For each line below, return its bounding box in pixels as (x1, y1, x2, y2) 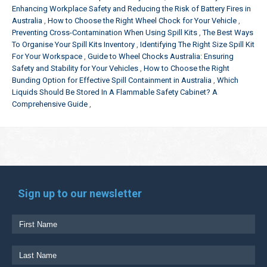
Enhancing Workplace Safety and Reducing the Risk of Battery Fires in (12, 4, 251, 13)
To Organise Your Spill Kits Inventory (12, 40, 135, 49)
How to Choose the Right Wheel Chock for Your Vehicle (48, 16, 237, 25)
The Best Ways (203, 28, 253, 37)
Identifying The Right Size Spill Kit (140, 40, 254, 49)
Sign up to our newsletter (18, 187, 142, 200)
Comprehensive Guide (12, 100, 88, 108)
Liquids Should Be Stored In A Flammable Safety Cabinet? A (12, 88, 218, 97)
